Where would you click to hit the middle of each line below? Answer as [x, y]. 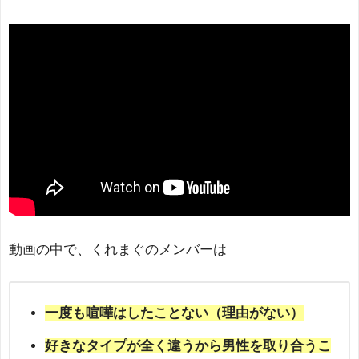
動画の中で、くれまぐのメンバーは [118, 250]
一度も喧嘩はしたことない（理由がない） [174, 313]
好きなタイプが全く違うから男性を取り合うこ [188, 345]
